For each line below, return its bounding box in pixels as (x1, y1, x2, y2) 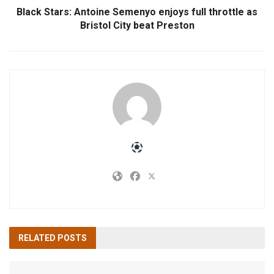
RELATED (18, 232, 56, 243)
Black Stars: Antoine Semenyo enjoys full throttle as (17, 6, 257, 18)
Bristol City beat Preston (80, 19, 194, 31)
